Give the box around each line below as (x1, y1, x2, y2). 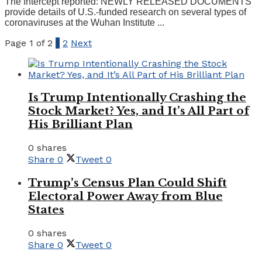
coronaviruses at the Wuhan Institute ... (5, 17, 164, 27)
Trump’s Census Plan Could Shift (28, 175, 227, 189)
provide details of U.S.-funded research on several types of (5, 6, 246, 17)
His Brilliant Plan (28, 118, 133, 132)
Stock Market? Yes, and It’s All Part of (28, 104, 249, 118)
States (28, 202, 64, 216)
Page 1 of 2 (5, 37, 53, 49)
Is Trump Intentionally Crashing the (28, 91, 246, 105)
